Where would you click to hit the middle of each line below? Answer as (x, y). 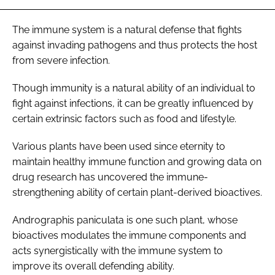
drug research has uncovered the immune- (110, 177)
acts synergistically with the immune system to (118, 250)
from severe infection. (61, 60)
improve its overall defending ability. (93, 266)
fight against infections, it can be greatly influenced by (133, 103)
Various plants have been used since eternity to (119, 146)
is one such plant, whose (181, 220)
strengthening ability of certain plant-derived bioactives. (137, 192)
